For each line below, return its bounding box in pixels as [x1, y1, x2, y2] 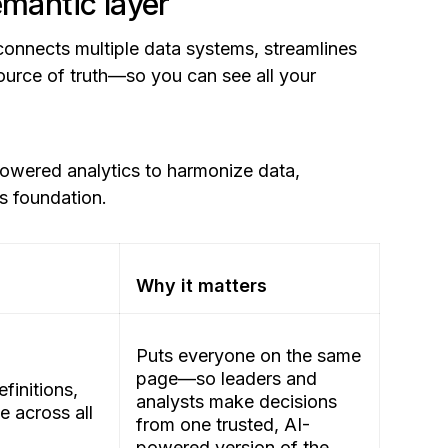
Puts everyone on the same [136, 345, 361, 367]
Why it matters [136, 275, 267, 297]
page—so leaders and [136, 368, 317, 390]
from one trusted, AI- [136, 414, 310, 436]
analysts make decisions [136, 391, 337, 413]
